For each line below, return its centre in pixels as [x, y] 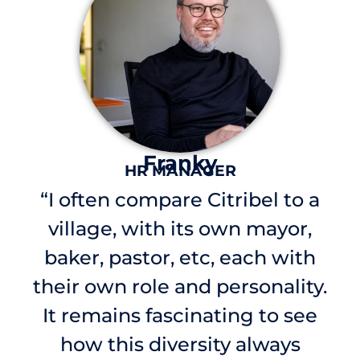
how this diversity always [180, 344]
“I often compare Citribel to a [180, 199]
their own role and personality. [180, 286]
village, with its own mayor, [180, 228]
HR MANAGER [180, 170]
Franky [180, 163]
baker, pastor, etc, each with [180, 257]
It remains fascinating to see [180, 315]
